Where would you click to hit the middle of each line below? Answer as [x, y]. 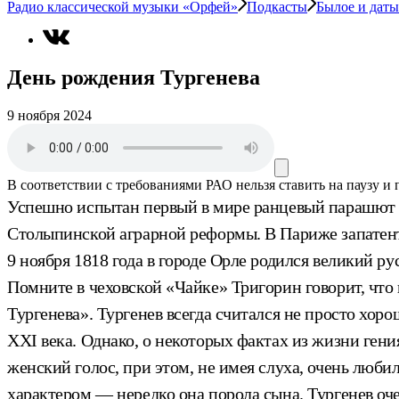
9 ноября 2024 [49, 115]
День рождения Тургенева [134, 77]
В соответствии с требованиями [105, 184]
